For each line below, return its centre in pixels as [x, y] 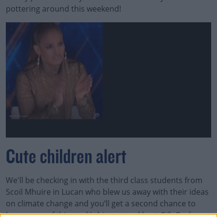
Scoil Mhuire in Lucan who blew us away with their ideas [107, 192]
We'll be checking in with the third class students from [104, 180]
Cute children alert [66, 158]
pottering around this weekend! [63, 8]
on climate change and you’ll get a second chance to [101, 203]
